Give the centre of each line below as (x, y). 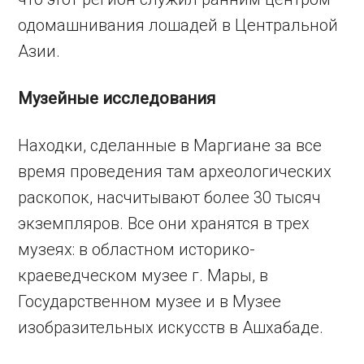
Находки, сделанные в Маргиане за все (170, 145)
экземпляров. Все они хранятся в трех (164, 223)
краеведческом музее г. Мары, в (143, 275)
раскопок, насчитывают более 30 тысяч (170, 197)
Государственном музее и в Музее (150, 301)
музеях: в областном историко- (137, 249)
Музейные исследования (117, 98)
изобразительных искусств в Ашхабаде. (171, 327)
